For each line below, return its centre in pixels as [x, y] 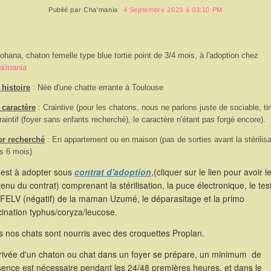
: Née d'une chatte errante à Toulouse [97, 87]
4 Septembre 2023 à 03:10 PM [173, 10]
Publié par [66, 10]
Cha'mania [101, 10]
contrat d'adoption [113, 172]
